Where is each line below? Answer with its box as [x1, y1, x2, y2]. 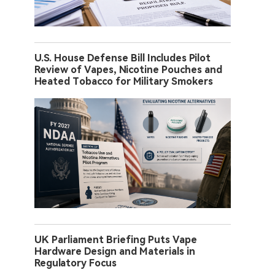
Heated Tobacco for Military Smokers [34, 75, 213, 87]
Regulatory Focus [34, 257, 117, 269]
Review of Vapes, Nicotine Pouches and [34, 63, 222, 76]
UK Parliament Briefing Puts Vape [34, 233, 197, 246]
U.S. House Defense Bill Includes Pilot [34, 52, 211, 64]
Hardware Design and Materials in [34, 245, 195, 257]
